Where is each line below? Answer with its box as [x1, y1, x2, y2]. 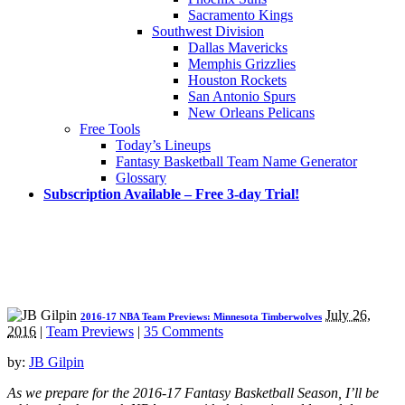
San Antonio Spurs [188, 88, 296, 104]
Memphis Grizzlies [188, 55, 296, 71]
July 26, [325, 306, 371, 323]
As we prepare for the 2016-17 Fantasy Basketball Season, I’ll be [7, 384, 379, 400]
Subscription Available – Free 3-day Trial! [43, 185, 299, 202]
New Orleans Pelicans [188, 104, 315, 120]
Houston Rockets [188, 71, 287, 88]
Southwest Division [152, 23, 264, 39]
